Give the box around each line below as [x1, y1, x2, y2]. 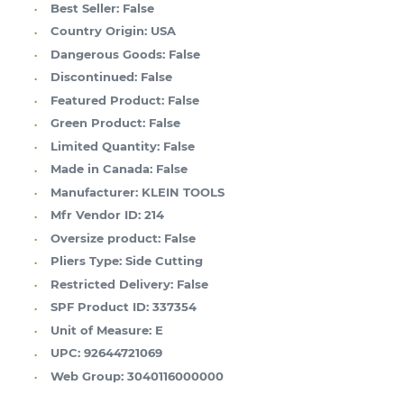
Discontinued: [50, 69, 137, 85]
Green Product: [50, 115, 145, 131]
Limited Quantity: [50, 138, 160, 153]
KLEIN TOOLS [142, 184, 225, 199]
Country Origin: [50, 23, 147, 39]
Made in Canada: [50, 161, 152, 177]
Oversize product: [50, 230, 161, 245]
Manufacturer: [50, 184, 138, 199]
